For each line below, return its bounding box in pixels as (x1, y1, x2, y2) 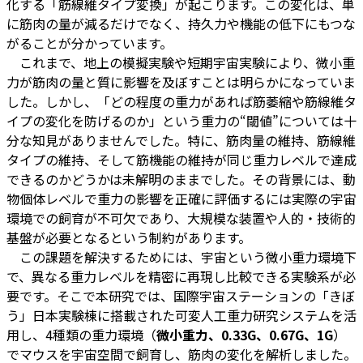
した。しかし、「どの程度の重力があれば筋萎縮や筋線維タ (6, 91, 357, 111)
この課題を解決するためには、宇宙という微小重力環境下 (6, 246, 357, 267)
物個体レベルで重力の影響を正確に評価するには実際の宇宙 (6, 188, 357, 208)
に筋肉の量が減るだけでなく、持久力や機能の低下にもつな (6, 13, 356, 33)
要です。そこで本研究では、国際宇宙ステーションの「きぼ (6, 285, 355, 305)
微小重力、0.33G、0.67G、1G (156, 324, 333, 344)
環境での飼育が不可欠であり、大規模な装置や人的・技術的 (6, 207, 356, 228)
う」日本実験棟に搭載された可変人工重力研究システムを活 (6, 305, 357, 325)
